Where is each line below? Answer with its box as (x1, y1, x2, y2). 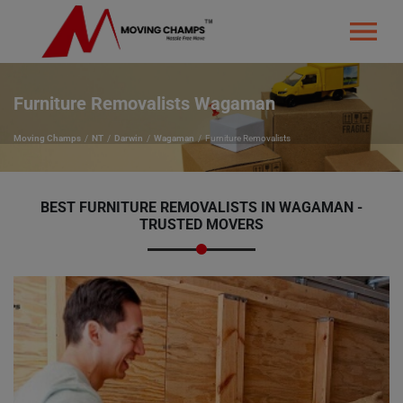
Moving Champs (13, 133, 81, 143)
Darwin (114, 133, 143, 143)
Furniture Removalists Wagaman (13, 93, 275, 114)
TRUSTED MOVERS (139, 216, 264, 233)
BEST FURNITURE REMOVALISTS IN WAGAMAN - (40, 199, 363, 216)
